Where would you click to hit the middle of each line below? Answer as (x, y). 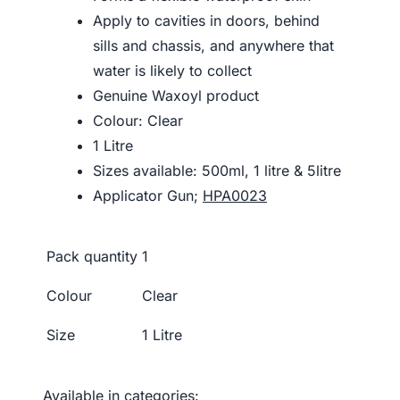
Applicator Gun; (148, 196)
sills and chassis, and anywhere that (213, 46)
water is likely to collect (172, 71)
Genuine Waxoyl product (178, 96)
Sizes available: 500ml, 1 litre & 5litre (217, 171)
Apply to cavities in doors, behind (206, 21)
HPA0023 (235, 196)
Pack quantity (92, 256)
